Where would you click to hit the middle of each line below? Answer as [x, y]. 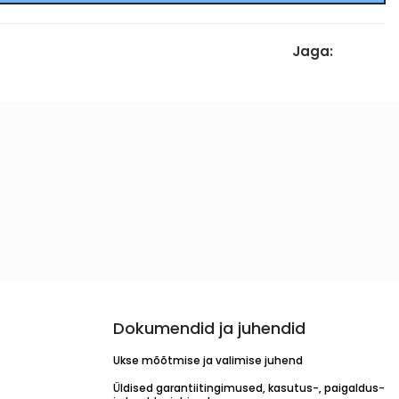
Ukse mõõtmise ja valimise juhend [208, 360]
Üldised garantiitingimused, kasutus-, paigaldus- [248, 388]
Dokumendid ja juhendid [209, 328]
